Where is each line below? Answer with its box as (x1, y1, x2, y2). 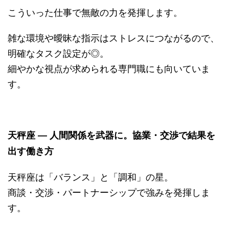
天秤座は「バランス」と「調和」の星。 (8, 169, 173, 183)
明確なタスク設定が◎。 (8, 45, 109, 59)
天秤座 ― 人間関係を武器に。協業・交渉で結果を (8, 128, 215, 142)
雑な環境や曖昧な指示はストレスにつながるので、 (8, 30, 219, 44)
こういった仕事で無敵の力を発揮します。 (8, 5, 182, 18)
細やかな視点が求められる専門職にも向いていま (8, 61, 210, 75)
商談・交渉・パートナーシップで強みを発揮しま (8, 185, 210, 198)
